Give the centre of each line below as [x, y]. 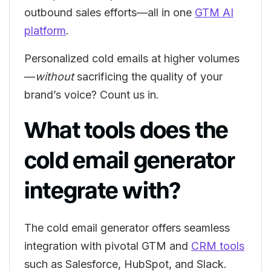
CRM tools [218, 246]
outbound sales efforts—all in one [109, 12]
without [54, 77]
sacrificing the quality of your [148, 77]
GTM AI [214, 12]
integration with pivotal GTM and [108, 246]
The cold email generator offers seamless [127, 228]
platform [45, 31]
